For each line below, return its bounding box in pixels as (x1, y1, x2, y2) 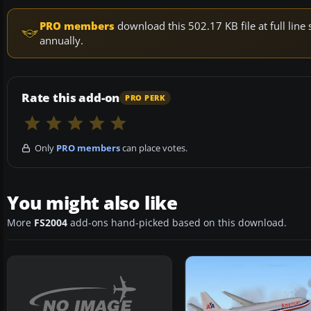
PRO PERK (125, 92, 166, 103)
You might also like (7, 190, 178, 216)
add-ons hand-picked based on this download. (67, 217, 287, 230)
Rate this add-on (22, 90, 120, 106)
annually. (40, 33, 83, 48)
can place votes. (120, 142, 187, 155)
